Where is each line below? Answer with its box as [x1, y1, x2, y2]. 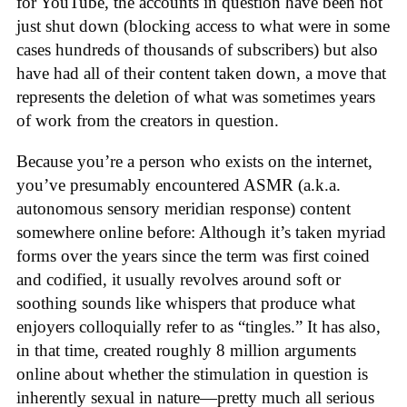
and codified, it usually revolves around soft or [16, 270, 341, 290]
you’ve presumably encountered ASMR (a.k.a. [16, 175, 341, 195]
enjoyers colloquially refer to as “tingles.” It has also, [16, 317, 381, 337]
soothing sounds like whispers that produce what [16, 293, 355, 313]
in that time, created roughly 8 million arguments [16, 341, 356, 361]
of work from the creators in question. [16, 111, 279, 131]
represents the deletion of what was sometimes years [16, 87, 375, 107]
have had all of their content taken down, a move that [16, 64, 386, 84]
